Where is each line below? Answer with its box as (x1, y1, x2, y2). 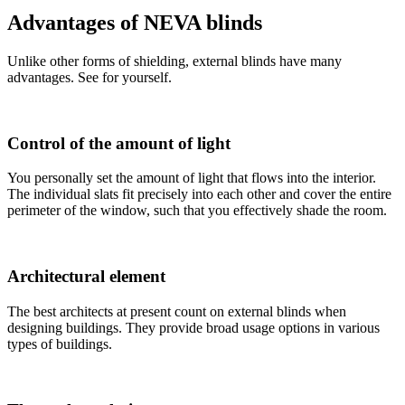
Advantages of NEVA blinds (7, 11, 262, 35)
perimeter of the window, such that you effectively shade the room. (7, 202, 387, 219)
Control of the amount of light (7, 133, 231, 153)
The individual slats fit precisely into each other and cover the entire (7, 186, 391, 202)
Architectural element (7, 267, 165, 287)
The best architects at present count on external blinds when (7, 303, 346, 319)
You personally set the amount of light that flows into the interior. (7, 170, 376, 186)
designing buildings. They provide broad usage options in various (7, 319, 380, 335)
